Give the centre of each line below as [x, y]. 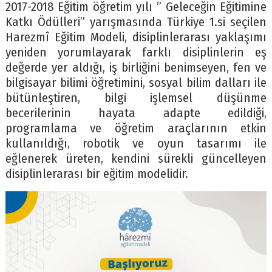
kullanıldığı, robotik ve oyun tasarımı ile [136, 144]
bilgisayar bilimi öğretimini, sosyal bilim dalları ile [136, 83]
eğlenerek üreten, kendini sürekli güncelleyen [136, 159]
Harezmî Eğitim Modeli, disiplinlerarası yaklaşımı [136, 38]
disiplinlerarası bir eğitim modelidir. [97, 174]
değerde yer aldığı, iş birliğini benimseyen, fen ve [136, 68]
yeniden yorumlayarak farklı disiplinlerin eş [136, 53]
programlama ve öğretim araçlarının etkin [136, 129]
